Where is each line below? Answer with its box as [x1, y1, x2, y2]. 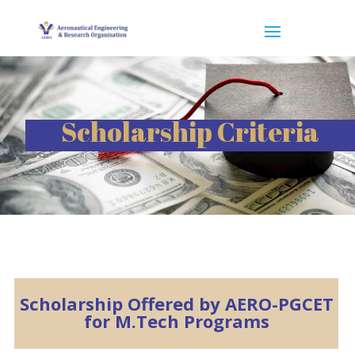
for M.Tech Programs [83, 309, 269, 333]
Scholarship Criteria [60, 113, 319, 150]
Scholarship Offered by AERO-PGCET [19, 292, 334, 315]
